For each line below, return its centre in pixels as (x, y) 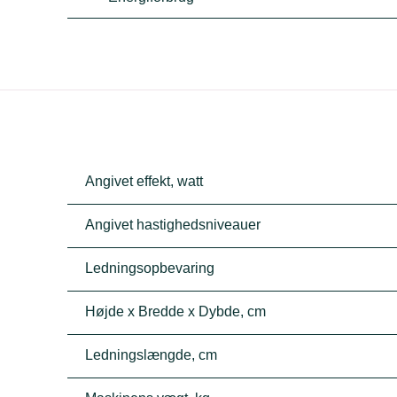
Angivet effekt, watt (144, 181)
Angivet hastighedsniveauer (173, 225)
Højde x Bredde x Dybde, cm (176, 311)
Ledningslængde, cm (152, 355)
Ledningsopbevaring (150, 268)
